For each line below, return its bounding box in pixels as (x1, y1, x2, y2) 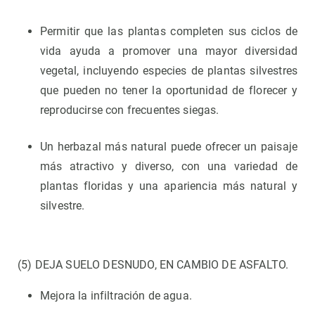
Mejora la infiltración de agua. (40, 289, 192, 303)
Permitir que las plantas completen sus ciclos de (40, 25, 297, 39)
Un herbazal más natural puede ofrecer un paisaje (40, 140, 297, 154)
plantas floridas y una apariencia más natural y (40, 179, 297, 193)
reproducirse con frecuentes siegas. (40, 103, 219, 117)
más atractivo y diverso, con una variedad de (40, 160, 297, 174)
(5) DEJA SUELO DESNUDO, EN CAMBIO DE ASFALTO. (18, 258, 289, 272)
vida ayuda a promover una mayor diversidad (40, 44, 297, 58)
